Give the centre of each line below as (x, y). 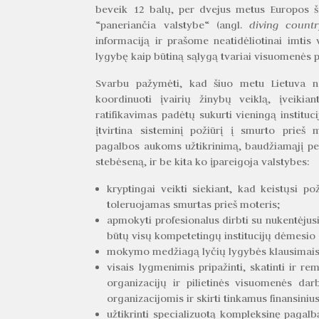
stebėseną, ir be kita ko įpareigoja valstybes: (203, 161)
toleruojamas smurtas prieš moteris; (194, 204)
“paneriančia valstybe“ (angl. (172, 25)
